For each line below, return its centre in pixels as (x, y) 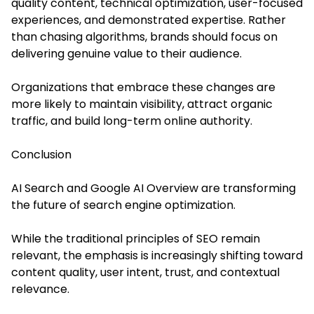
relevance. (40, 289)
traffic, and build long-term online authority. (132, 121)
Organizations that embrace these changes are (143, 87)
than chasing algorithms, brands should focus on (144, 36)
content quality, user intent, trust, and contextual (145, 272)
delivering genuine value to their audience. (127, 53)
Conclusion (41, 154)
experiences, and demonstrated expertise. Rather (149, 20)
